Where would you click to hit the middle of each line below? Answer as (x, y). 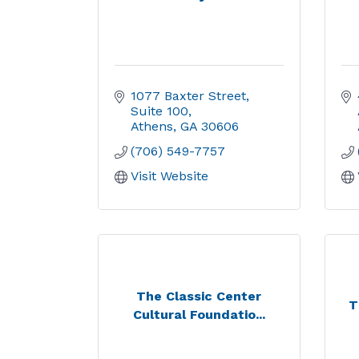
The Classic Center (199, 296)
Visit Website (169, 176)
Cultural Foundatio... (199, 314)
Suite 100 (159, 111)
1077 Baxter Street (188, 96)
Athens (152, 126)
